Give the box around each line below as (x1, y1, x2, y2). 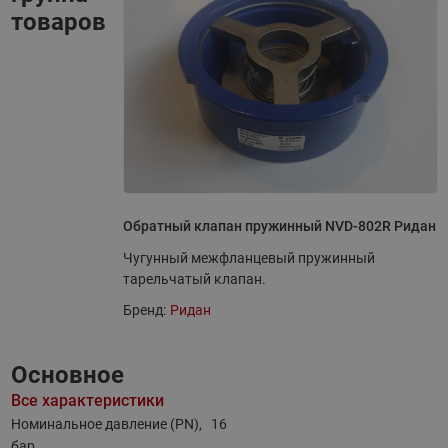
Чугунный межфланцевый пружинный (122, 250, 375, 266)
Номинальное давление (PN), (10, 416, 202, 432)
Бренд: (122, 302, 166, 318)
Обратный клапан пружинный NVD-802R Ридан (122, 218, 436, 234)
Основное (10, 361, 124, 389)
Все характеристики (10, 391, 164, 410)
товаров (10, 8, 106, 36)
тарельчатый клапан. (122, 271, 266, 287)
